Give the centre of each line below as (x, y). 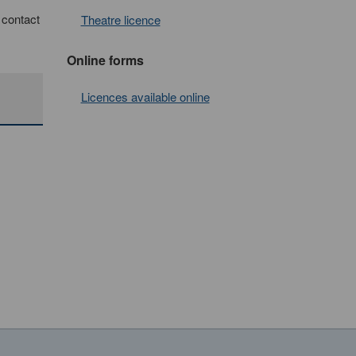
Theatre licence (120, 19)
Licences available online (145, 97)
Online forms (105, 60)
